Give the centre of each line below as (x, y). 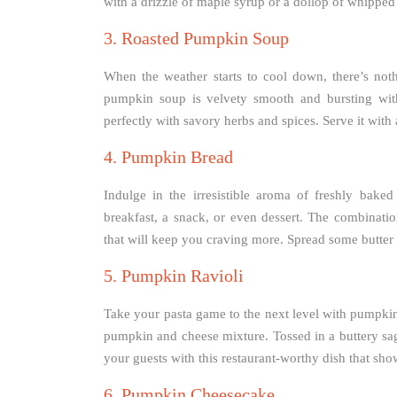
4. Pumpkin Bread (168, 157)
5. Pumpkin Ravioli (174, 276)
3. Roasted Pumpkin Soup (196, 39)
